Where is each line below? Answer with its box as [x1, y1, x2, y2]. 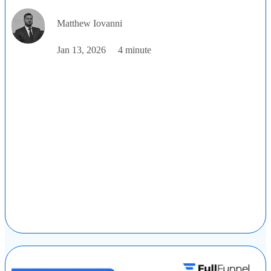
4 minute [118, 44, 151, 55]
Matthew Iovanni [57, 18, 122, 28]
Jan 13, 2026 [57, 44, 106, 55]
